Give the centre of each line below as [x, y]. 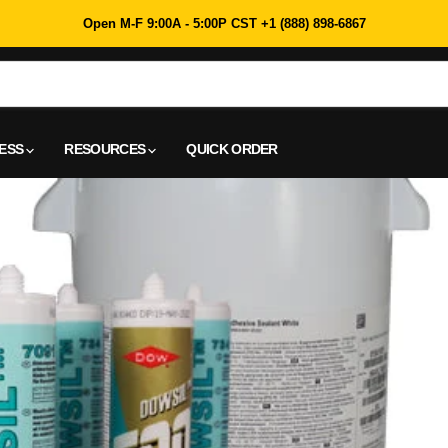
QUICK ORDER [232, 149]
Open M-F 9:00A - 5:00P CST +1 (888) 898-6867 [224, 23]
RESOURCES [106, 149]
